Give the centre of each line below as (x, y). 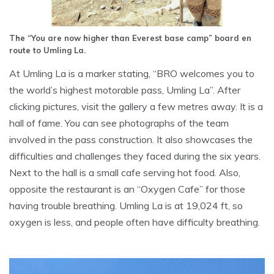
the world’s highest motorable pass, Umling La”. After (125, 90)
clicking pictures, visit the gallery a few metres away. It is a (136, 107)
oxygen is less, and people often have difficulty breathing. (135, 222)
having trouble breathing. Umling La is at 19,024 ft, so (126, 206)
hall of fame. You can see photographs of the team (119, 123)
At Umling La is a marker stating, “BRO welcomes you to (132, 74)
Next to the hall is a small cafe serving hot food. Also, (125, 173)
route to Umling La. (47, 50)
